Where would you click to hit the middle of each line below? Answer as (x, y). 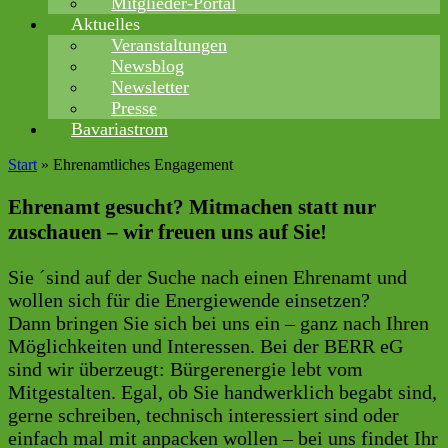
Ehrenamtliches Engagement (143, 164)
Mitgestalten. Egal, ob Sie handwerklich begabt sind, (222, 392)
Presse (134, 108)
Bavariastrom (119, 129)
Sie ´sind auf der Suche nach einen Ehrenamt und (207, 277)
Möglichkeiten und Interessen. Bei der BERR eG (205, 346)
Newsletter (150, 87)
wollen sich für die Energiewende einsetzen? (189, 300)
